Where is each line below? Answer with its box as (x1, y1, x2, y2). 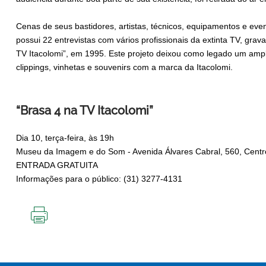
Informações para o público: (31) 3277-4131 (16, 174, 182, 184)
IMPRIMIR (39, 223, 75, 233)
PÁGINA (39, 242, 69, 252)
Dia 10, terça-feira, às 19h (16, 133, 114, 143)
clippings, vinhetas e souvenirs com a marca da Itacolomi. (16, 62, 233, 72)
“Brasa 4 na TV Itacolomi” (16, 103, 153, 118)
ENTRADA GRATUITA (16, 160, 98, 170)
